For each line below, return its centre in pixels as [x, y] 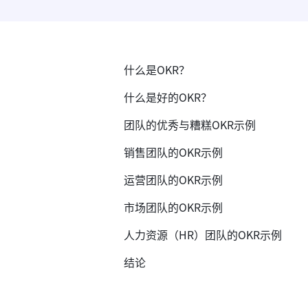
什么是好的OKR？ [168, 97]
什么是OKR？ [157, 69]
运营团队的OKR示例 [173, 179]
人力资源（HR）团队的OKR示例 [203, 234]
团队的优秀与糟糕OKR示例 [190, 124]
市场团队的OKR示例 [173, 207]
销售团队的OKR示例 [173, 152]
